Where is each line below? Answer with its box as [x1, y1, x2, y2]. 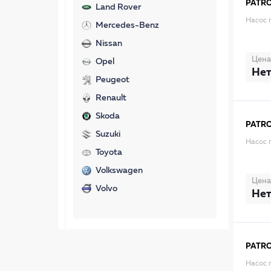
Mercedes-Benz [96, 21, 159, 30]
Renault [96, 94, 126, 102]
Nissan [96, 39, 122, 48]
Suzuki [96, 130, 120, 139]
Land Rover [96, 3, 141, 11]
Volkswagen [96, 166, 143, 175]
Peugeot [96, 76, 129, 84]
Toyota [96, 148, 122, 157]
